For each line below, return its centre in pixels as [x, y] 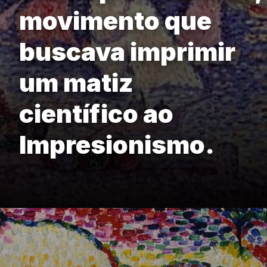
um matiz [76, 83]
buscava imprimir [127, 52]
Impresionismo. [117, 145]
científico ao [96, 114]
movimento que [115, 21]
